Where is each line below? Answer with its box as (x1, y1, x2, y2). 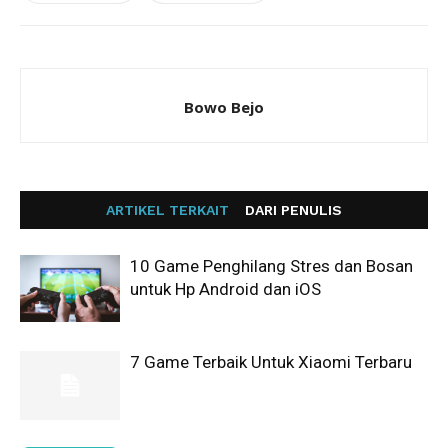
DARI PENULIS (245, 202, 342, 219)
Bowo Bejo (184, 97, 264, 118)
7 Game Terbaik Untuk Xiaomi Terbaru (130, 352, 412, 373)
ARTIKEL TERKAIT (106, 202, 229, 219)
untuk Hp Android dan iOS (130, 279, 321, 300)
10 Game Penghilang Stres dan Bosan (130, 256, 413, 277)
